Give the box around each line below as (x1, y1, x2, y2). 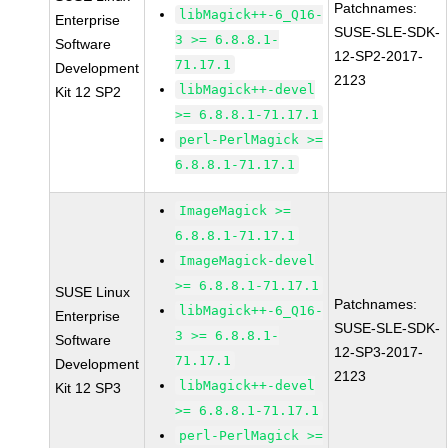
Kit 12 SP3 (55, 380, 122, 396)
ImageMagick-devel (179, 253, 316, 268)
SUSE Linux (55, 284, 131, 300)
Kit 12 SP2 (55, 84, 122, 100)
